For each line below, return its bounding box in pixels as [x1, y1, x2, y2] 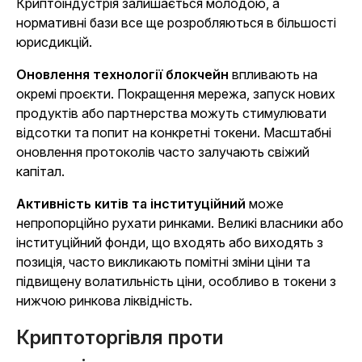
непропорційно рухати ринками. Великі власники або [16, 215, 343, 231]
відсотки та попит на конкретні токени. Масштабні [16, 124, 331, 141]
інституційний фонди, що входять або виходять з [16, 234, 323, 250]
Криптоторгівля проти [16, 326, 223, 349]
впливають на [229, 66, 318, 82]
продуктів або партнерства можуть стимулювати [16, 105, 326, 121]
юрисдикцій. [16, 34, 92, 50]
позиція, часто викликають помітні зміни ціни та [16, 254, 310, 270]
